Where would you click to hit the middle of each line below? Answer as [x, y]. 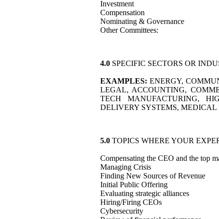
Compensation [122, 12]
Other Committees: [129, 30]
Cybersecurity [122, 211]
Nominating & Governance [142, 21]
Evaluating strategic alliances [145, 193]
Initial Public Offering [134, 185]
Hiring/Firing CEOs [131, 202]
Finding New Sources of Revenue [153, 176]
